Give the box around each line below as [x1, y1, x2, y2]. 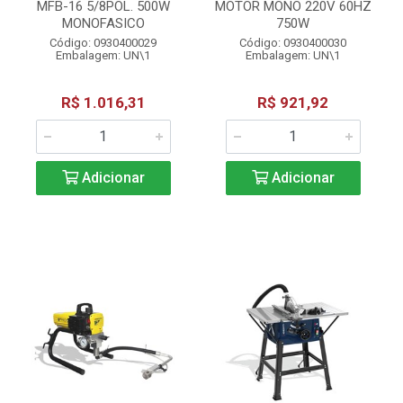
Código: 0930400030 [239, 36, 346, 49]
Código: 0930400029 [49, 36, 157, 49]
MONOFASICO [61, 15, 145, 31]
